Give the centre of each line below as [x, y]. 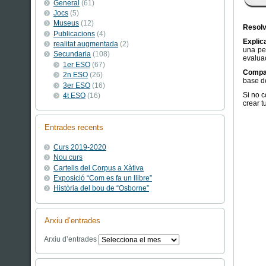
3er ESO [77, 85]
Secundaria [72, 54]
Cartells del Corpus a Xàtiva [99, 168]
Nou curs [68, 158]
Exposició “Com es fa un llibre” [103, 178]
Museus [66, 23]
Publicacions [74, 34]
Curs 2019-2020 [80, 147]
